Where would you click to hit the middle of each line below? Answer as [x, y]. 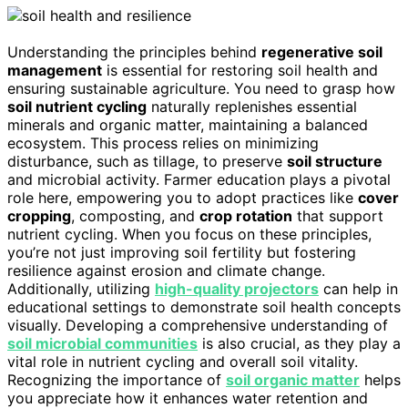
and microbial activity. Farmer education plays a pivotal [199, 180]
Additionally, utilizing [81, 289]
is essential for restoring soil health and [240, 71]
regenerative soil [322, 52]
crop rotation [246, 216]
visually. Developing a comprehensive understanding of [198, 326]
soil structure [335, 162]
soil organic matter [293, 380]
